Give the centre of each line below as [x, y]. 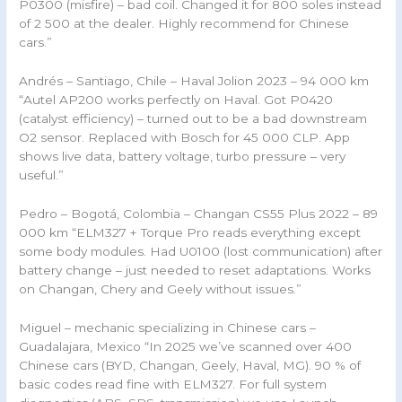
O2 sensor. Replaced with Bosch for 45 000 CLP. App [185, 138]
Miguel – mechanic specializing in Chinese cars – [168, 327]
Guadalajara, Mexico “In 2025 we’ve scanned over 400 [186, 346]
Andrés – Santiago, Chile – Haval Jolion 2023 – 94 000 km [194, 81]
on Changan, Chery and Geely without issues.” [161, 289]
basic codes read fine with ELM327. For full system [173, 384]
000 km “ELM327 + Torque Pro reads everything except [190, 233]
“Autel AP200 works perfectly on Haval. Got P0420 [176, 100]
